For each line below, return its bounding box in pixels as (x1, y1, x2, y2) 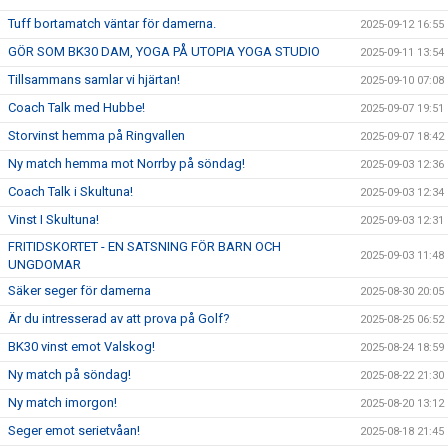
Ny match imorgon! (8, 395, 117, 410)
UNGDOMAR (8, 257, 81, 272)
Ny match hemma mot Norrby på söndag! (8, 156, 245, 171)
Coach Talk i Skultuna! (8, 184, 133, 199)
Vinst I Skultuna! (8, 212, 99, 227)
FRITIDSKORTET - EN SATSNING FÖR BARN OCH (8, 239, 281, 254)
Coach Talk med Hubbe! (8, 100, 145, 115)
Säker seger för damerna (8, 283, 151, 298)
